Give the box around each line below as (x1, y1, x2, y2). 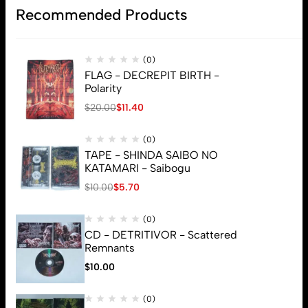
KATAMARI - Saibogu (85, 162, 190, 175)
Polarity (85, 82, 122, 95)
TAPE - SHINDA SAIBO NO (85, 148, 218, 162)
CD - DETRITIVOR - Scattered (85, 228, 237, 241)
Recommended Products (16, 5, 188, 24)
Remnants (85, 241, 135, 254)
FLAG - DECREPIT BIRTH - (85, 69, 219, 82)
